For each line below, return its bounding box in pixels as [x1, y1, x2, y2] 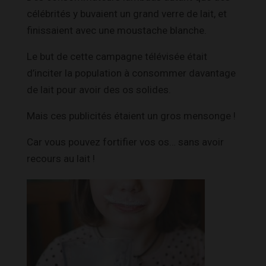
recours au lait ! [27, 152, 95, 164]
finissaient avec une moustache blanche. [27, 24, 207, 36]
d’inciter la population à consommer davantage [27, 66, 236, 79]
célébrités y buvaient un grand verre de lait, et [27, 7, 227, 20]
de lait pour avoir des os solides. [27, 83, 171, 96]
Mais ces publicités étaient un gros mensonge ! [27, 109, 236, 122]
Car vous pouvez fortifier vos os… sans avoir [27, 135, 224, 148]
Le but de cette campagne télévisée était [27, 50, 207, 62]
